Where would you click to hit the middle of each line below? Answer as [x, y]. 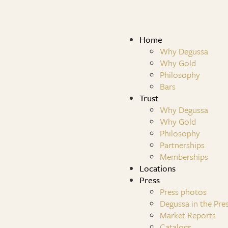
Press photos [183, 192]
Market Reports [188, 215]
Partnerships [182, 145]
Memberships [184, 156]
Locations [158, 168]
